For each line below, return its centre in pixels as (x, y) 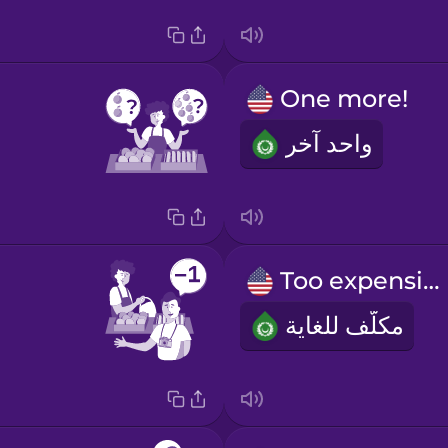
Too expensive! (431, 281)
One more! (343, 99)
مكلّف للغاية (344, 326)
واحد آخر (328, 144)
